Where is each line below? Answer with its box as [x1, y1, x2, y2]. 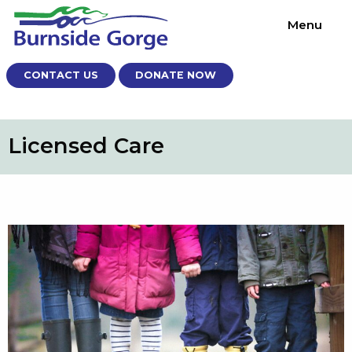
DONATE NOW [135, 69, 217, 82]
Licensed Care [8, 132, 164, 159]
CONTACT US [23, 69, 98, 82]
